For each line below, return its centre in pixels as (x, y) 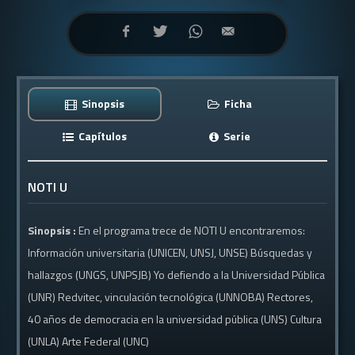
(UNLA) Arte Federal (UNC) (89, 341)
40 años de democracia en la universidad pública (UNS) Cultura (175, 319)
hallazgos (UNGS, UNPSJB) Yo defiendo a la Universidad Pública (177, 275)
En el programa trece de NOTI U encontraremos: (192, 230)
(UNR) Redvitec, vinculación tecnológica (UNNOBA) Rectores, (171, 297)
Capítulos (102, 136)
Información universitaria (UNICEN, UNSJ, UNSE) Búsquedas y (170, 252)
